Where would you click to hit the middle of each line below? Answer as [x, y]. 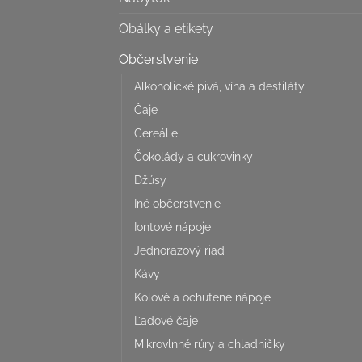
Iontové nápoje [173, 226]
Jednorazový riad [179, 250]
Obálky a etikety [166, 28]
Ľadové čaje [166, 320]
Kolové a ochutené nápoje [202, 297]
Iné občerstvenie [177, 203]
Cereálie [156, 133]
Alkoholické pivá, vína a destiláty [219, 86]
